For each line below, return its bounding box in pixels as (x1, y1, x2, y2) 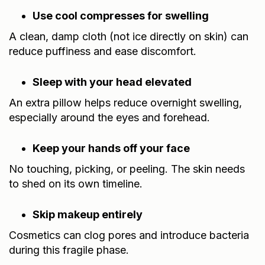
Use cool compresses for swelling (33, 9, 209, 22)
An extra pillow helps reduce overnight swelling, (9, 96, 242, 109)
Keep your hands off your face (33, 141, 190, 154)
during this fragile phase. (9, 243, 129, 256)
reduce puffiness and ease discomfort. (9, 44, 196, 57)
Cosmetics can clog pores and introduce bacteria (9, 228, 249, 241)
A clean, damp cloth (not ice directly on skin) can (9, 30, 248, 43)
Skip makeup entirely (33, 208, 143, 221)
